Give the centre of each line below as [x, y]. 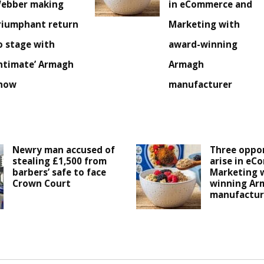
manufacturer [201, 85]
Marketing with [204, 24]
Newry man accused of [64, 150]
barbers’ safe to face [60, 172]
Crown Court [42, 184]
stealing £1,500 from [60, 161]
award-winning [203, 44]
